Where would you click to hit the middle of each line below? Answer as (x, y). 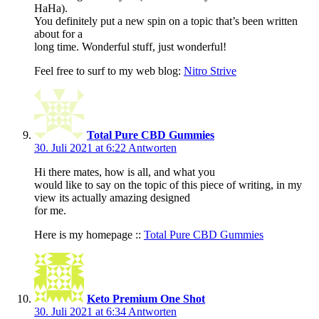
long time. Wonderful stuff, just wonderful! (130, 47)
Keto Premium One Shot (146, 299)
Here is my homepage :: (89, 235)
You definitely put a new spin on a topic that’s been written (166, 21)
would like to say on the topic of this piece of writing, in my (168, 185)
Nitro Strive (210, 71)
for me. (50, 211)
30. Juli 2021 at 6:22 (81, 148)
